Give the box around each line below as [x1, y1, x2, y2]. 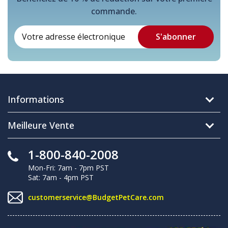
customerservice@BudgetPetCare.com [28, 192, 164, 203]
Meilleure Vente [8, 119, 74, 131]
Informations [8, 93, 64, 105]
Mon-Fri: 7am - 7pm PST [28, 162, 109, 173]
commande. [91, 5, 137, 17]
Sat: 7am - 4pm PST [28, 172, 94, 182]
